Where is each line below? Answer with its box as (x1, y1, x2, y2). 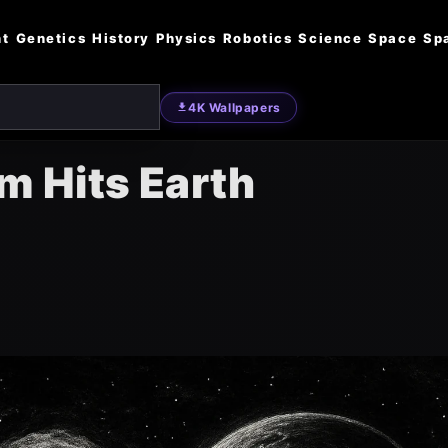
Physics (156, 29, 217, 46)
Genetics (15, 29, 87, 46)
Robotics (222, 29, 293, 46)
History (92, 29, 150, 46)
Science (298, 29, 363, 46)
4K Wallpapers (188, 99, 281, 115)
